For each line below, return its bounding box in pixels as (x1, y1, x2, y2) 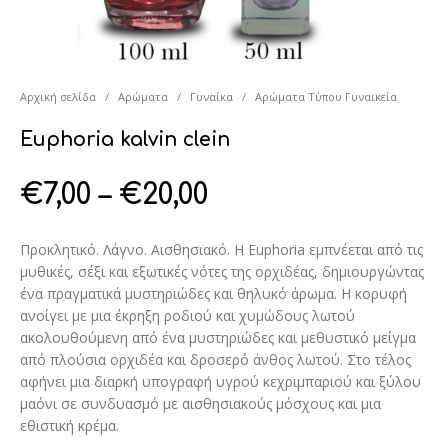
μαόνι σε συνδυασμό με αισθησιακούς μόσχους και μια (20, 393, 382, 413)
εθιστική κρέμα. (20, 415, 120, 435)
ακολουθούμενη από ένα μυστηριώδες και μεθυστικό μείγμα (20, 327, 417, 347)
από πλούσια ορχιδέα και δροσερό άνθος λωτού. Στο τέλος (20, 349, 412, 369)
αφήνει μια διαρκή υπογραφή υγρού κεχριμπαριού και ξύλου (20, 371, 422, 391)
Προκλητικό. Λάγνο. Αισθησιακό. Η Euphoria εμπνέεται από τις (20, 239, 424, 259)
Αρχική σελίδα (20, 88, 97, 104)
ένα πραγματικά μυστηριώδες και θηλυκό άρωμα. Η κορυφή (20, 283, 408, 303)
